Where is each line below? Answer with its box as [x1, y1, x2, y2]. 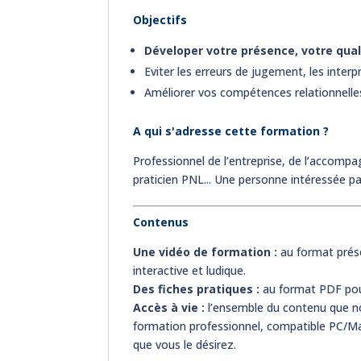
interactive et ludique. [133, 262, 247, 278]
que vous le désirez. [133, 336, 237, 352]
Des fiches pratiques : [133, 280, 260, 297]
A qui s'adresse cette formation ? [133, 122, 330, 139]
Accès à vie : [133, 299, 205, 315]
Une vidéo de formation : [133, 243, 278, 259]
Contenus [133, 214, 189, 230]
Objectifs [133, 11, 188, 27]
